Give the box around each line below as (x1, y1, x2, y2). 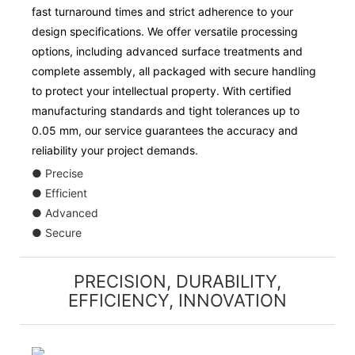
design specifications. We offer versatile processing (32, 25, 298, 38)
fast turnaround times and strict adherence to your (32, 5, 293, 18)
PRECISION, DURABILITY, (74, 271, 281, 292)
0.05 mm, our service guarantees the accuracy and (32, 124, 298, 137)
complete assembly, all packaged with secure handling (32, 64, 316, 78)
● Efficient (32, 186, 87, 200)
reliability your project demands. (32, 143, 198, 157)
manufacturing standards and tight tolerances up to (32, 104, 300, 117)
